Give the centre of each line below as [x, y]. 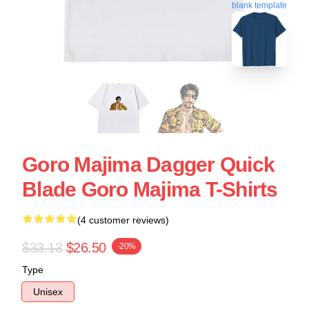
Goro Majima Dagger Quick [148, 165]
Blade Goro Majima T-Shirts [150, 189]
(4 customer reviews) [123, 220]
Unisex [48, 292]
